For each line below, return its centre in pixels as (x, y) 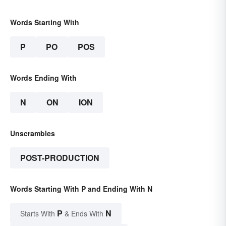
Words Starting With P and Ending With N (81, 188)
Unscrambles (33, 133)
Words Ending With (43, 77)
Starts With (39, 213)
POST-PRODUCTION (60, 157)
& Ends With (84, 213)
